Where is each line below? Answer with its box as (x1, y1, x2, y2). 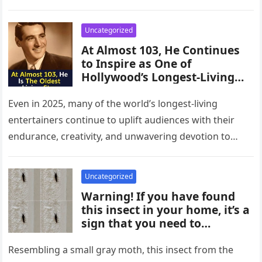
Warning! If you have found (81, 188, 236, 204)
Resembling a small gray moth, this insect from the (8, 243, 234, 256)
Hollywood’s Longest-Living (81, 69, 235, 85)
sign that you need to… (81, 215, 211, 231)
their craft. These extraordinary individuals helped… (8, 146, 237, 159)
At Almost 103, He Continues (81, 42, 240, 58)
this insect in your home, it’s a (81, 202, 250, 218)
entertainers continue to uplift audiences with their (8, 113, 235, 126)
